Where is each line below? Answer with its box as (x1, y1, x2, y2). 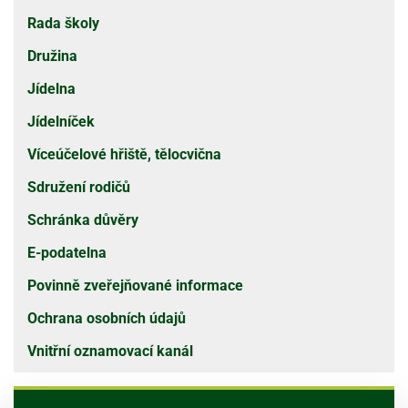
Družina (27, 47, 77, 65)
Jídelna (27, 80, 76, 97)
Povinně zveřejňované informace (27, 277, 243, 294)
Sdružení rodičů (27, 178, 130, 196)
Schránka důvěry (27, 211, 138, 229)
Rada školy (27, 15, 99, 32)
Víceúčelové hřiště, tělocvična (27, 146, 221, 163)
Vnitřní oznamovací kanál (27, 342, 193, 360)
